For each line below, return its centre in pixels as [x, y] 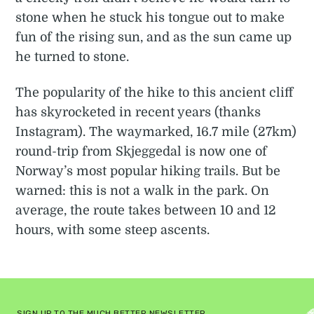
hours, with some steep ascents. [113, 230]
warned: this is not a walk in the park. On [143, 190]
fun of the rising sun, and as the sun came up [154, 37]
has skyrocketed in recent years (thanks [138, 112]
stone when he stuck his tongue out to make [150, 17]
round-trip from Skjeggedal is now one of [142, 151]
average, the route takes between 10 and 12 [146, 210]
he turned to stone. [73, 56]
